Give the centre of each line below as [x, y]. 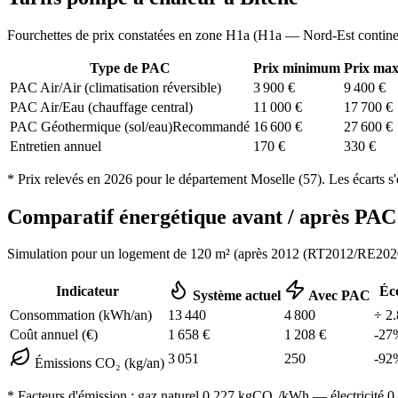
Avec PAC [338, 296]
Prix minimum [297, 68]
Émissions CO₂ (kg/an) [98, 363]
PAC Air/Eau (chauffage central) [101, 107]
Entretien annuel [56, 146]
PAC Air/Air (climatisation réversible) [115, 87]
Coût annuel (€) [54, 335]
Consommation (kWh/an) [81, 315]
